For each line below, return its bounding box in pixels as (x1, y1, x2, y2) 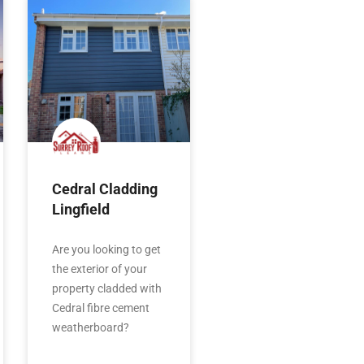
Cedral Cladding (52, 180, 158, 197)
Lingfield (52, 200, 110, 218)
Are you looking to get (52, 242, 161, 256)
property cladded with (52, 281, 162, 295)
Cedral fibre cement (52, 301, 149, 314)
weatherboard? (52, 320, 129, 334)
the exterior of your (52, 262, 147, 275)
